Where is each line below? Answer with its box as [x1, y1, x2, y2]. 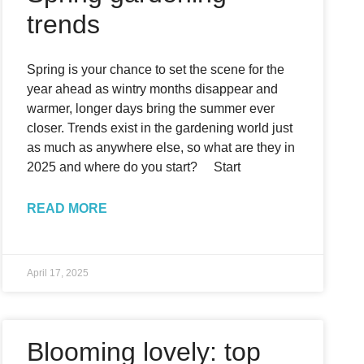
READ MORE [27, 201, 108, 215]
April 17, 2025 [27, 267, 89, 279]
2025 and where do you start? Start [27, 160, 241, 174]
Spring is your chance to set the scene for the [27, 63, 285, 76]
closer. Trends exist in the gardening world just [27, 121, 293, 135]
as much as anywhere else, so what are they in [27, 141, 296, 154]
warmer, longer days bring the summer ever [27, 102, 275, 115]
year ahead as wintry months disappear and [27, 82, 279, 96]
